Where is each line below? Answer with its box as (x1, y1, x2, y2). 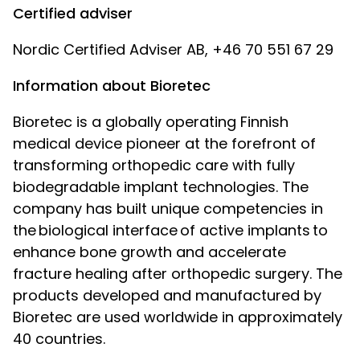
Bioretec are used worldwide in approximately (13, 307, 342, 327)
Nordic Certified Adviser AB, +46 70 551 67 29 (13, 39, 333, 59)
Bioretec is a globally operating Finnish (13, 112, 288, 132)
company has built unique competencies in (13, 198, 323, 219)
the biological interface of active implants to (13, 220, 328, 240)
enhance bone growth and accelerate (13, 242, 286, 262)
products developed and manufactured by (13, 285, 321, 305)
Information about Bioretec (13, 76, 211, 96)
